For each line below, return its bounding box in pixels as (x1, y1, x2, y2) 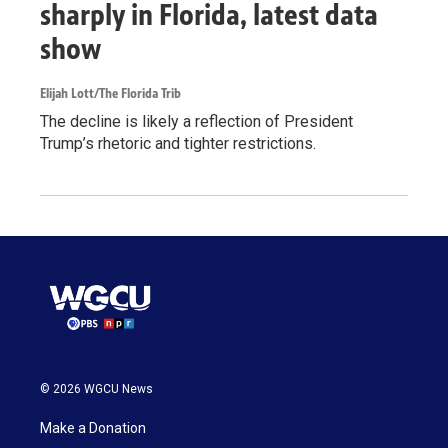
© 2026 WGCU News (40, 381, 153, 396)
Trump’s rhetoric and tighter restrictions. (40, 134, 316, 154)
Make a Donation (40, 419, 146, 436)
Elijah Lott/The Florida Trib (40, 85, 181, 103)
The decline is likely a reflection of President (40, 112, 353, 132)
